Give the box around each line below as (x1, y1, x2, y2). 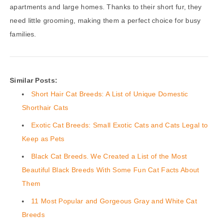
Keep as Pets (22, 134, 65, 143)
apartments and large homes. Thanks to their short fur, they (10, 2, 202, 11)
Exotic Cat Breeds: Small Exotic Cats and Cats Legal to (31, 121, 208, 129)
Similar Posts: (10, 76, 58, 84)
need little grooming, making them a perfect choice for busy (10, 16, 201, 24)
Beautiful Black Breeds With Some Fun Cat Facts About (22, 165, 200, 174)
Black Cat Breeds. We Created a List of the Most (31, 152, 187, 160)
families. (10, 30, 36, 38)
